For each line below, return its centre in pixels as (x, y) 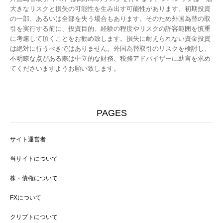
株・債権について (34, 178)
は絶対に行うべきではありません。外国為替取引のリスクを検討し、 (110, 49)
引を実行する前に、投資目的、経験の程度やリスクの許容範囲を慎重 (110, 29)
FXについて (26, 198)
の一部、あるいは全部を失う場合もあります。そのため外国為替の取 (110, 19)
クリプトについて (34, 217)
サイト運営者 (28, 140)
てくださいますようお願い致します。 (65, 69)
